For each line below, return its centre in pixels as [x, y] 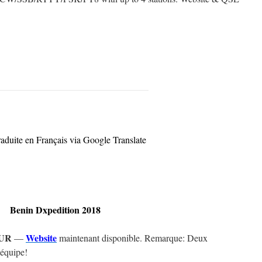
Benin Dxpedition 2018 [55, 210]
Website [41, 238]
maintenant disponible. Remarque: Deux [132, 238]
